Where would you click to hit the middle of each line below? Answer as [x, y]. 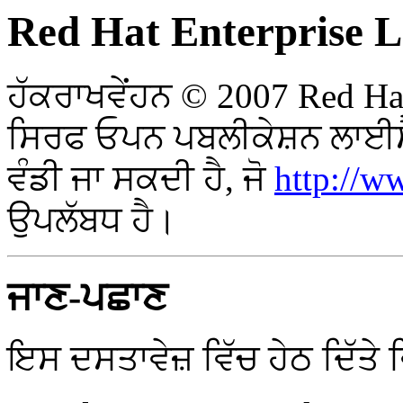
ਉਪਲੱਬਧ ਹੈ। [92, 220]
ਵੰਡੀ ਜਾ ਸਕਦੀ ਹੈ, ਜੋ [141, 179]
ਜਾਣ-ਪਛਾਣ [87, 298]
